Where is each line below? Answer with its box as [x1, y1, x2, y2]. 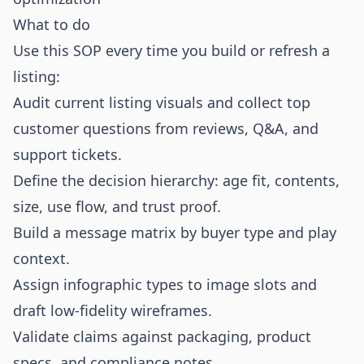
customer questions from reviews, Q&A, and [13, 119, 318, 138]
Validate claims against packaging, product [13, 327, 311, 346]
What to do [13, 15, 90, 34]
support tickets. [13, 145, 122, 164]
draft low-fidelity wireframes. [13, 301, 212, 320]
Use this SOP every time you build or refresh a [13, 41, 330, 60]
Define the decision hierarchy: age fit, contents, [13, 171, 340, 190]
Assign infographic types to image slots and [13, 275, 317, 294]
